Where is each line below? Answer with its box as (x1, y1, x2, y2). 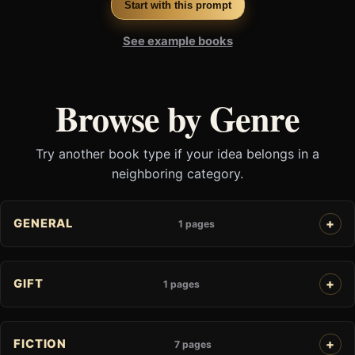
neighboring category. (112, 165, 243, 181)
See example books (122, 34, 233, 49)
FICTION (13, 337, 67, 352)
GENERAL (13, 216, 74, 231)
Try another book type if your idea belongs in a (36, 145, 319, 162)
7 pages (174, 338, 212, 350)
